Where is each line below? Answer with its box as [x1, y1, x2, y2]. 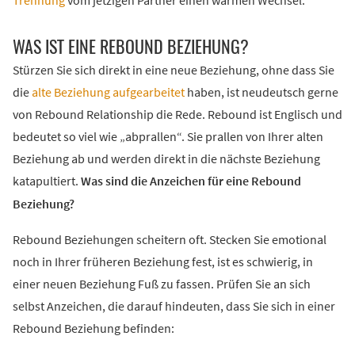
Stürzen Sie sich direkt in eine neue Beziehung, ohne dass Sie [13, 63, 334, 79]
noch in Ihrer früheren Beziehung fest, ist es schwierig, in [13, 254, 313, 271]
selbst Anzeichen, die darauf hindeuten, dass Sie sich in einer [13, 299, 335, 315]
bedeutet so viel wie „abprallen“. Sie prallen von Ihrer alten [13, 129, 323, 146]
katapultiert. [13, 174, 81, 190]
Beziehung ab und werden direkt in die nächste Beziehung [13, 151, 320, 168]
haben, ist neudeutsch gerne [185, 85, 338, 101]
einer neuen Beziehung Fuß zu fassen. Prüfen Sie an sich [13, 277, 311, 293]
